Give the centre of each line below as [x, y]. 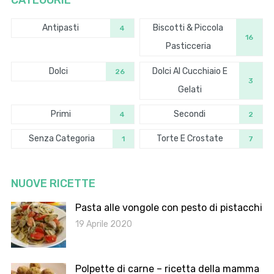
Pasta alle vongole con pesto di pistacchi [168, 208]
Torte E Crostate [190, 139]
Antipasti [61, 28]
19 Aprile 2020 [103, 224]
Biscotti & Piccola [188, 28]
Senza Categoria [62, 139]
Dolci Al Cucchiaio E [190, 71]
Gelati [190, 89]
